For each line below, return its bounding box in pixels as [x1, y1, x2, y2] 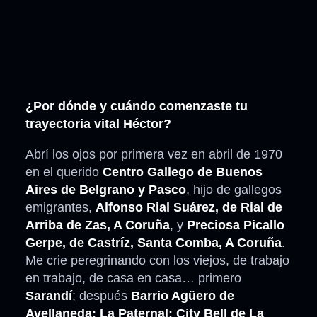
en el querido [25, 165, 103, 180]
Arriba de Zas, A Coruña [25, 218, 170, 233]
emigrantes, [25, 200, 96, 215]
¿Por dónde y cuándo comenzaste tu [25, 99, 248, 114]
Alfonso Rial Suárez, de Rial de [96, 200, 282, 215]
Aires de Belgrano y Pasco [25, 183, 186, 197]
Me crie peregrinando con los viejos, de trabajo [25, 253, 289, 268]
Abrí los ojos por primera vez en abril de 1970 [25, 147, 282, 162]
